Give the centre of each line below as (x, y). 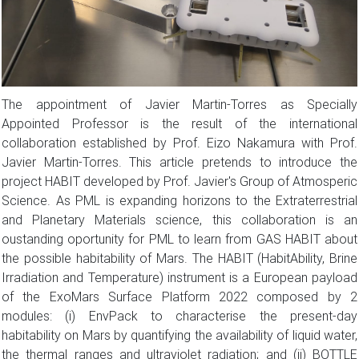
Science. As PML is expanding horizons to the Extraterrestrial (179, 201)
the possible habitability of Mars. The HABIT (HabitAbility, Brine (179, 258)
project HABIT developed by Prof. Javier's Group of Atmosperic (179, 182)
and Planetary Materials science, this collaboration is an (179, 220)
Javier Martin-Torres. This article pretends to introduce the (179, 162)
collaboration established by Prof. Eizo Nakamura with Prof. (179, 143)
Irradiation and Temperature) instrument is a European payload (179, 278)
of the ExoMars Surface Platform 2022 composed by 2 (179, 297)
